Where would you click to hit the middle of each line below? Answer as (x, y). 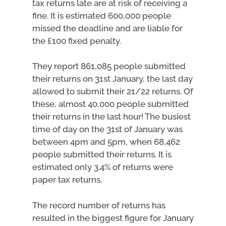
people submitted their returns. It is (102, 154)
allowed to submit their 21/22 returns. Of (113, 91)
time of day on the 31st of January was (107, 129)
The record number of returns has (99, 205)
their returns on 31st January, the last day (112, 79)
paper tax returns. (67, 180)
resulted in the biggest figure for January (113, 218)
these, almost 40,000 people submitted (110, 104)
